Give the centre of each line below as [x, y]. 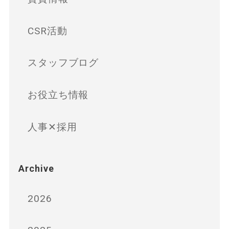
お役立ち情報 [58, 94]
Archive [36, 168]
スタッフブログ [63, 62]
